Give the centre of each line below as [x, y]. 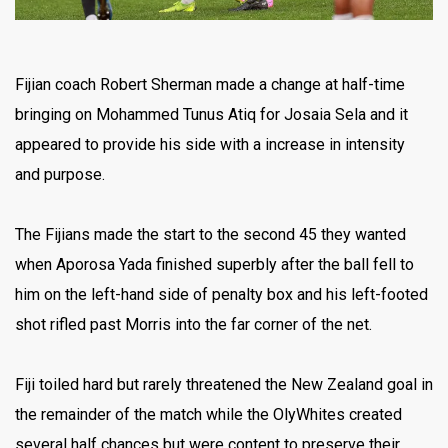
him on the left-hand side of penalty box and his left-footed [221, 294]
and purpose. [60, 174]
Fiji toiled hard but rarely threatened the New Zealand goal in [224, 384]
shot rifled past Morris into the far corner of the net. [193, 324]
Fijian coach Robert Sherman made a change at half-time [210, 84]
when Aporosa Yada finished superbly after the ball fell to [214, 264]
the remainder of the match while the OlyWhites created [208, 414]
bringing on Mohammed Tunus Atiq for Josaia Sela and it [211, 114]
